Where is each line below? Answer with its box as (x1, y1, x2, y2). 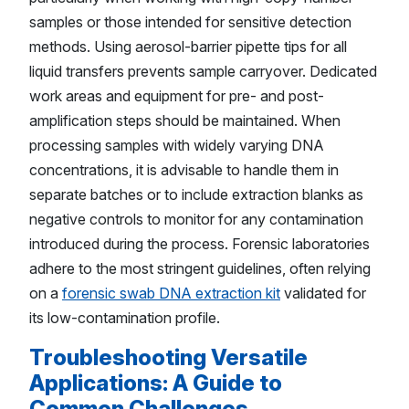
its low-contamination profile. (29, 309, 220, 328)
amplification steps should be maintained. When (29, 111, 341, 131)
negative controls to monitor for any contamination (29, 210, 363, 229)
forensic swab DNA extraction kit (62, 284, 280, 303)
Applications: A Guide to (29, 370, 282, 397)
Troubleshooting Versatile (29, 344, 308, 372)
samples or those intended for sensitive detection (29, 13, 351, 32)
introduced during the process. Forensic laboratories (29, 235, 370, 254)
